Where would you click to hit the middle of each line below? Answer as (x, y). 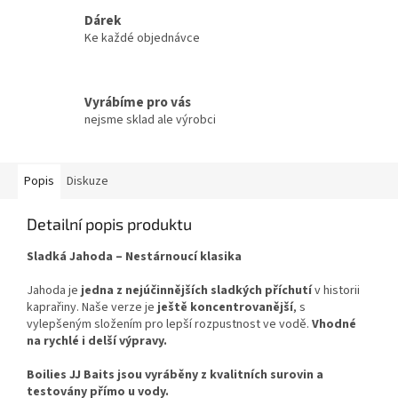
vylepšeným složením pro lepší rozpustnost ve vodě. (168, 325)
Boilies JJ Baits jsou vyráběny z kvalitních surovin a (175, 375)
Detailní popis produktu (109, 224)
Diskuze (88, 182)
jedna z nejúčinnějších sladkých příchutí (196, 291)
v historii (337, 291)
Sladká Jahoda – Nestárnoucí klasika (134, 257)
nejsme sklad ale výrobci (150, 119)
